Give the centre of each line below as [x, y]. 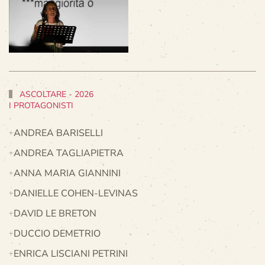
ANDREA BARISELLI [58, 133]
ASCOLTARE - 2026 [56, 94]
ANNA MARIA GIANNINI [67, 173]
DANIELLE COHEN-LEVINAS [76, 193]
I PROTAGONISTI [41, 105]
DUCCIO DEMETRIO [57, 233]
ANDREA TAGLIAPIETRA [69, 153]
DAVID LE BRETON [55, 213]
